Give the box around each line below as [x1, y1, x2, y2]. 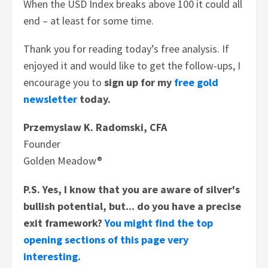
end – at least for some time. [23, 13, 154, 28]
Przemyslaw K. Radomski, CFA [23, 120, 167, 135]
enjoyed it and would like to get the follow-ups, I [23, 59, 241, 73]
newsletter [23, 92, 78, 106]
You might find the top [105, 215, 214, 230]
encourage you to [23, 75, 105, 90]
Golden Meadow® [23, 154, 103, 168]
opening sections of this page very [23, 232, 189, 246]
